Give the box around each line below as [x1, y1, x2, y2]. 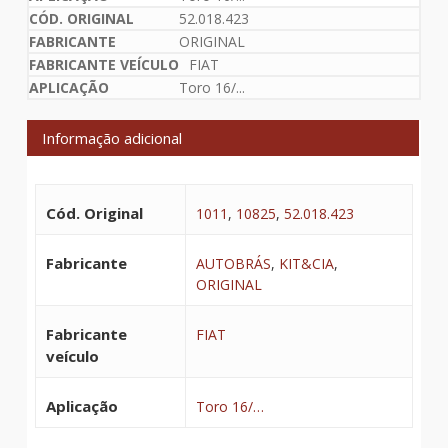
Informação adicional [41, 127, 182, 148]
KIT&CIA [278, 253, 334, 273]
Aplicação [45, 395, 118, 416]
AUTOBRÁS [195, 253, 271, 273]
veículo [45, 345, 99, 366]
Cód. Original [45, 202, 143, 223]
